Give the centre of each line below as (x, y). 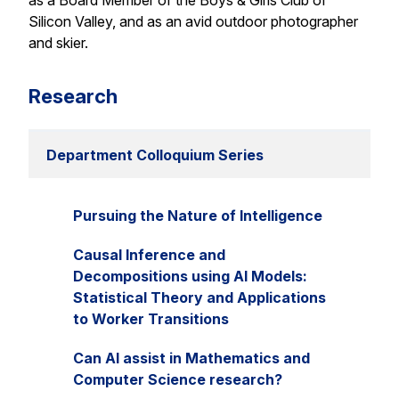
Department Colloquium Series (155, 155)
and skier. (58, 43)
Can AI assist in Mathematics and (191, 358)
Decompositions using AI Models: (190, 277)
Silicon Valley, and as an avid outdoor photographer (193, 22)
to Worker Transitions (151, 319)
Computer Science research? (178, 380)
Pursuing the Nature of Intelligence (198, 216)
